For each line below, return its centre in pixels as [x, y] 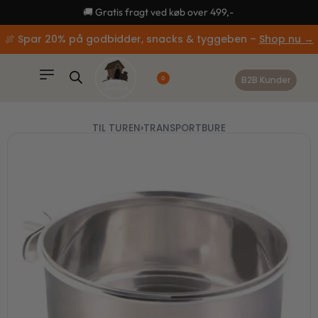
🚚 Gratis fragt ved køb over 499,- [159, 12]
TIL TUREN [116, 128]
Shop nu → [286, 39]
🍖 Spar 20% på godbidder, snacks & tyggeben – [132, 39]
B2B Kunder [265, 79]
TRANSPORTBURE [185, 128]
